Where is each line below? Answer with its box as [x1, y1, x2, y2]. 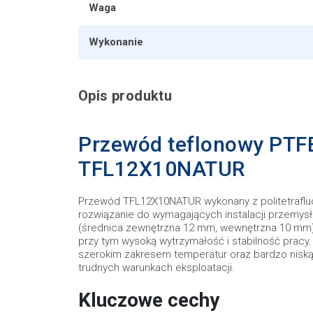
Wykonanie [89, 35, 143, 48]
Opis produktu [78, 87, 173, 104]
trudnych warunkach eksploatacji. [78, 261, 235, 274]
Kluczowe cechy [78, 288, 219, 312]
